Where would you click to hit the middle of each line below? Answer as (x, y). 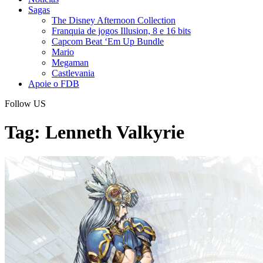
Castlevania (73, 73)
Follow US (25, 104)
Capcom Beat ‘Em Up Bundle (108, 41)
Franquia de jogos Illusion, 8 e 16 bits (121, 31)
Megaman (70, 63)
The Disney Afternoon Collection (114, 20)
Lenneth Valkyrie (115, 132)
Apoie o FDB (54, 84)
